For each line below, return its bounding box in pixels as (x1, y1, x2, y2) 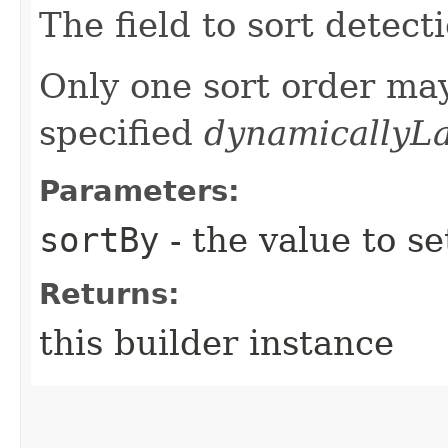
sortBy (39, 219, 159, 260)
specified (39, 112, 204, 153)
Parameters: (39, 173, 240, 208)
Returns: (39, 276, 180, 311)
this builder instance (39, 322, 394, 363)
